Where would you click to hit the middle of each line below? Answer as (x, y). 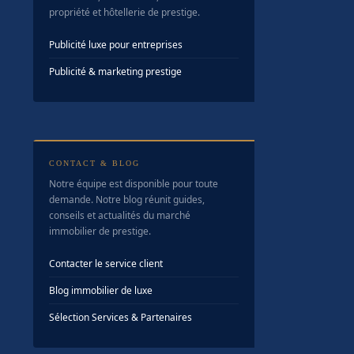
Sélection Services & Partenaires (121, 317)
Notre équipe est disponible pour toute (134, 184)
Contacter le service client (106, 264)
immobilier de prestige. (100, 231)
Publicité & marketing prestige (115, 72)
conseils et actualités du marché (120, 215)
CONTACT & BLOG (94, 163)
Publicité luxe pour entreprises (116, 45)
